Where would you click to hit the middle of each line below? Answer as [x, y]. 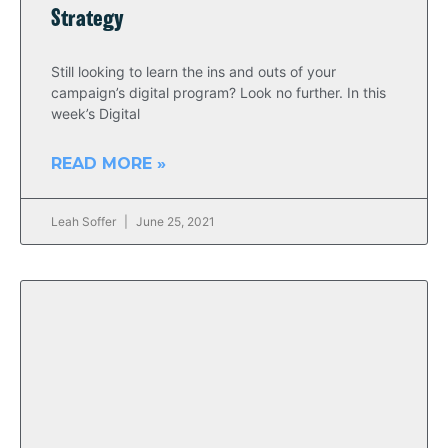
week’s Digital [95, 113]
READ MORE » [108, 163]
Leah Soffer [85, 221]
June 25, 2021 [174, 221]
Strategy [87, 19]
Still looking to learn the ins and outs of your [193, 71]
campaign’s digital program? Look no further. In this [218, 92]
